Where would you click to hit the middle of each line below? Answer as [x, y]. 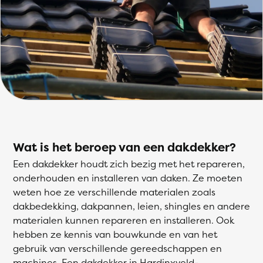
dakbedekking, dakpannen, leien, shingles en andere [131, 206]
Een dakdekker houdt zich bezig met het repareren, [129, 164]
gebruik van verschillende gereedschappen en [117, 248]
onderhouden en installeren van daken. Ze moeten [128, 178]
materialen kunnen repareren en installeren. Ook [124, 220]
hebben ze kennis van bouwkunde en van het [115, 234]
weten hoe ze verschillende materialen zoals [114, 192]
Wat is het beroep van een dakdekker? [124, 147]
